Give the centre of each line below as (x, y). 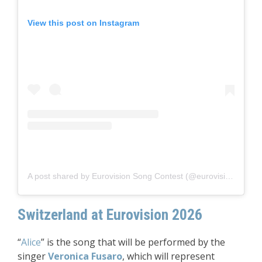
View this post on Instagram (83, 23)
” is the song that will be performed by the (133, 242)
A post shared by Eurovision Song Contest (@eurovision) (229, 176)
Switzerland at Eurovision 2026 (110, 215)
